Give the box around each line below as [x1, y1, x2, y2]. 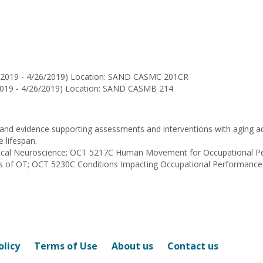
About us [112, 240, 153, 252]
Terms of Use [34, 240, 97, 252]
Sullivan [21, 30, 49, 41]
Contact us [167, 240, 218, 252]
